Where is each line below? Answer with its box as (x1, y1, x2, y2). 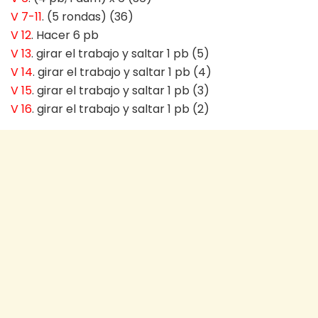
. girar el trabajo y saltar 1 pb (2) (32, 100, 209, 117)
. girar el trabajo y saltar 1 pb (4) (33, 63, 212, 80)
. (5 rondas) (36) (42, 8, 133, 25)
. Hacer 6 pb (31, 26, 99, 43)
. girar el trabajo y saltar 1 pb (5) (31, 45, 209, 62)
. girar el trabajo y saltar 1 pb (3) (32, 82, 209, 99)
